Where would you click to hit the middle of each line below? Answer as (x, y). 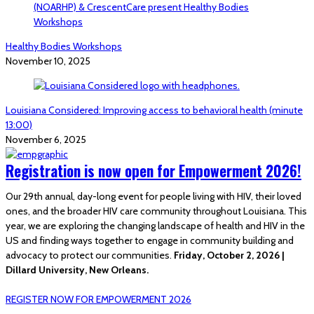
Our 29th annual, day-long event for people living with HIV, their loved (153, 196)
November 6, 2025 (46, 139)
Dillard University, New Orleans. (78, 270)
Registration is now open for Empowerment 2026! (153, 171)
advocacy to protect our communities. (90, 255)
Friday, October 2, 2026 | (229, 255)
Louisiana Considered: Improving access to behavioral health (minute (154, 110)
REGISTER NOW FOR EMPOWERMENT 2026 (98, 299)
